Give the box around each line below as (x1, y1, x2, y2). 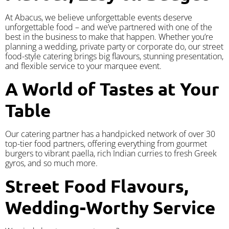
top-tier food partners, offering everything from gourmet (5, 138, 207, 150)
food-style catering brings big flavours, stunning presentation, (5, 50, 223, 62)
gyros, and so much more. (5, 157, 98, 169)
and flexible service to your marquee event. (5, 60, 162, 72)
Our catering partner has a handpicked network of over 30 (5, 128, 215, 140)
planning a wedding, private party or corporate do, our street (5, 40, 223, 52)
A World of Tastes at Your (5, 78, 219, 100)
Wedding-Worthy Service (5, 196, 215, 219)
